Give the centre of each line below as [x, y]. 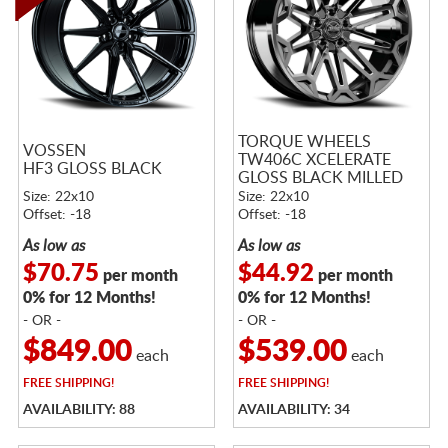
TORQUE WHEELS [304, 141]
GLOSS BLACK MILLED [320, 177]
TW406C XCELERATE [314, 159]
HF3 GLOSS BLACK [92, 168]
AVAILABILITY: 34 [293, 409]
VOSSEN [54, 150]
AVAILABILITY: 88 [78, 409]
